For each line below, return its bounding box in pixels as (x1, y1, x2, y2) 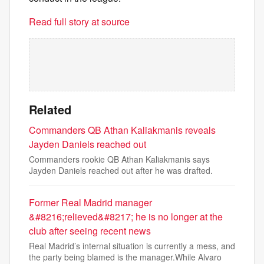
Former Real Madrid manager (29, 196, 152, 209)
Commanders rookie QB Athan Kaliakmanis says (29, 153, 210, 165)
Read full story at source (29, 15, 130, 28)
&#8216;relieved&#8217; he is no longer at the (29, 210, 223, 223)
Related (29, 101, 71, 118)
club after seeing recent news (29, 224, 151, 237)
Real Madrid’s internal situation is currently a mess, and (29, 240, 235, 252)
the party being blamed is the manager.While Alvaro (29, 251, 222, 263)
